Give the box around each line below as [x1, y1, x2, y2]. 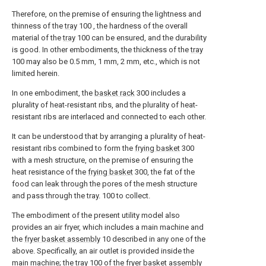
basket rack [94, 88, 135, 97]
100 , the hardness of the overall [77, 21, 188, 30]
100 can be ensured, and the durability [75, 33, 207, 42]
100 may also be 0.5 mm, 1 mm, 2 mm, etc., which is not [12, 57, 200, 66]
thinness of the [12, 21, 65, 30]
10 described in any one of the [100, 235, 205, 243]
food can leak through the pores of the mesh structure [12, 179, 197, 188]
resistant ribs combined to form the [12, 144, 135, 153]
